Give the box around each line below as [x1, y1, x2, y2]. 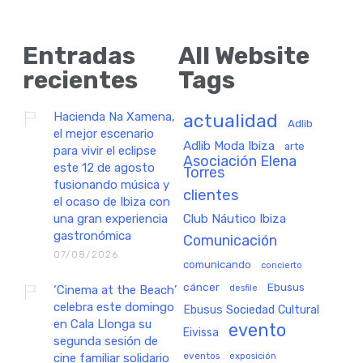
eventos [182, 349, 220, 361]
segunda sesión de [53, 333, 158, 348]
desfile [228, 282, 258, 293]
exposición [228, 349, 276, 361]
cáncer [182, 280, 220, 293]
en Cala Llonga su [53, 316, 152, 331]
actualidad [182, 109, 278, 132]
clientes [182, 186, 239, 204]
